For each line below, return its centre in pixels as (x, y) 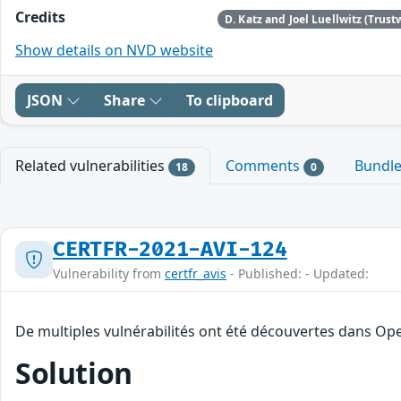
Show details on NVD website (114, 50)
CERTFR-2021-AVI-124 (170, 249)
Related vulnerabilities (92, 165)
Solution (74, 372)
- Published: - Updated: (298, 273)
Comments (264, 165)
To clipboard (230, 100)
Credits (40, 17)
